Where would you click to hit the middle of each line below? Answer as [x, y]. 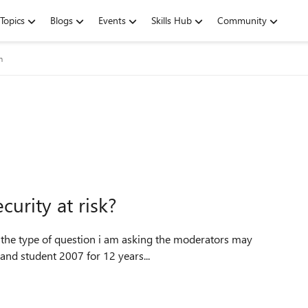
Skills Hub [172, 20]
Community [242, 20]
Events [112, 20]
